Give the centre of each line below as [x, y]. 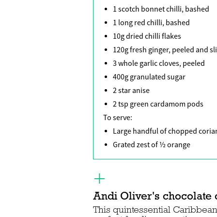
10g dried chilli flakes [147, 36]
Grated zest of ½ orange [152, 145]
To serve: [118, 117]
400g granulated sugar [149, 77]
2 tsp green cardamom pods [158, 104]
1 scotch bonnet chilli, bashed [161, 9]
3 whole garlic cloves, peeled [159, 63]
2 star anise [131, 90]
